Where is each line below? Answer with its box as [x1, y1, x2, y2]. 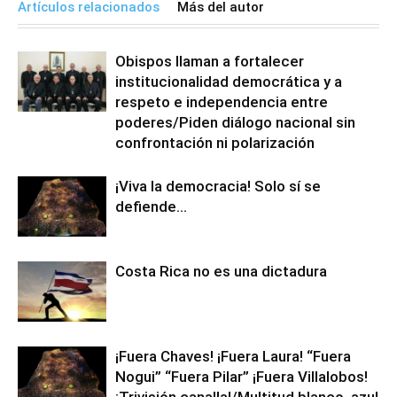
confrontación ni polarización [115, 133, 315, 152]
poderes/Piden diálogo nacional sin [115, 113, 355, 131]
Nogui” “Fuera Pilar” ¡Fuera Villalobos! [115, 367, 368, 385]
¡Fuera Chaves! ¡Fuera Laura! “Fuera [115, 346, 351, 365]
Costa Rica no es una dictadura [115, 261, 327, 280]
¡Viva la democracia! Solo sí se [115, 176, 321, 195]
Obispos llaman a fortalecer [115, 51, 304, 70]
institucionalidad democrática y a [115, 72, 342, 90]
